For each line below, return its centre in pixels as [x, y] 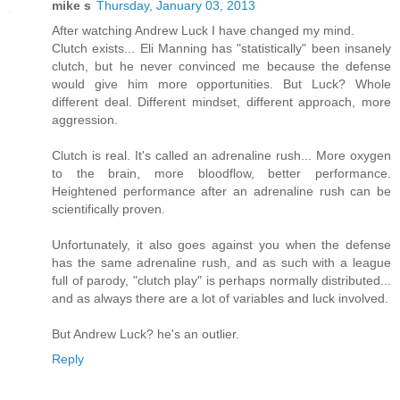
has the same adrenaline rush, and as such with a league [221, 262]
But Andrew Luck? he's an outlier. [146, 333]
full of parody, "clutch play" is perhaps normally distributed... [221, 280]
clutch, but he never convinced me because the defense [221, 66]
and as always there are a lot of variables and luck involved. [220, 298]
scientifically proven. [108, 208]
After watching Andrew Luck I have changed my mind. [203, 30]
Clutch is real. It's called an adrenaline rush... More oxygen [221, 155]
